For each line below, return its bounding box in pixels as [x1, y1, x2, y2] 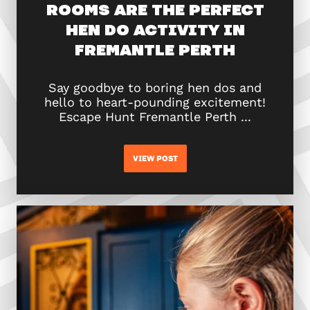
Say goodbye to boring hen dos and [48, 80, 262, 95]
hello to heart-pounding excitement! [44, 95, 266, 109]
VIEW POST [132, 153, 178, 164]
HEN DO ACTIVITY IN [65, 17, 245, 41]
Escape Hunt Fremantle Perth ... [59, 109, 251, 124]
